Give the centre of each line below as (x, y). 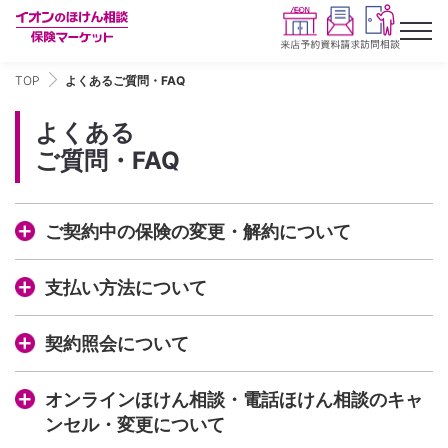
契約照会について (117, 344)
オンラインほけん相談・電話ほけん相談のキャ (234, 400)
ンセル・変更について (135, 425)
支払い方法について (126, 288)
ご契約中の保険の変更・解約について (198, 232)
